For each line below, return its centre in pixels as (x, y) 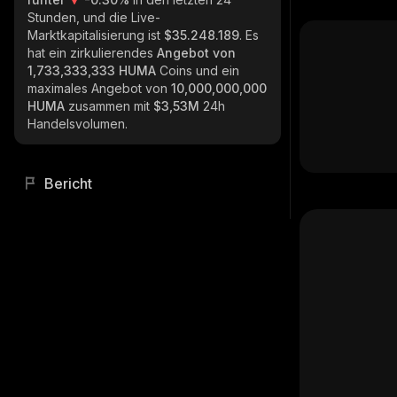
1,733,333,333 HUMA (93, 70)
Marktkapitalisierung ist (96, 35)
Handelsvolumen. (78, 124)
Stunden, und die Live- (94, 17)
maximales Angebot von (99, 88)
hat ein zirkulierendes (92, 53)
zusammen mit (111, 106)
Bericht (68, 183)
